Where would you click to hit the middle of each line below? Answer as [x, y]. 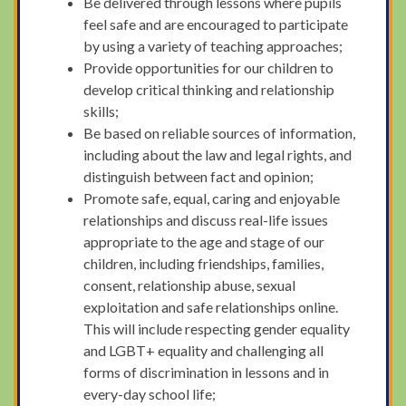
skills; [101, 111]
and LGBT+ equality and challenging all [204, 350]
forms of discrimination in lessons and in [207, 372]
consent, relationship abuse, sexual [190, 285]
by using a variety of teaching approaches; [213, 45]
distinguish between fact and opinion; [199, 176]
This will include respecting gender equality [217, 328]
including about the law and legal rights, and [218, 154]
